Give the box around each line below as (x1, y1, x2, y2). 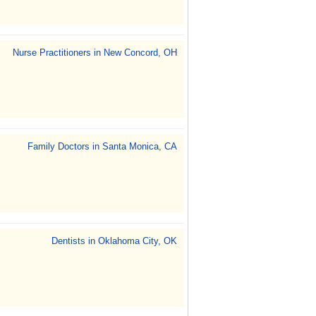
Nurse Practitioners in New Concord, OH (13, 47, 177, 58)
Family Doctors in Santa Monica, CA (28, 141, 177, 152)
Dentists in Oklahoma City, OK (51, 236, 177, 246)
